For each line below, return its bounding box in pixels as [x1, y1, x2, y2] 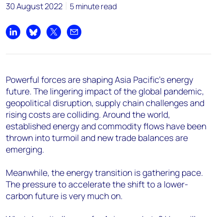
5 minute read [70, 1, 117, 12]
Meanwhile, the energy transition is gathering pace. [6, 167, 203, 178]
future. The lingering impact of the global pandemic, [6, 85, 204, 97]
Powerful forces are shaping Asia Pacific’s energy [6, 74, 193, 85]
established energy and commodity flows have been [6, 120, 206, 132]
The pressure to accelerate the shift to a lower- [6, 178, 188, 190]
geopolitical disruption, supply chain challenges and [6, 97, 204, 108]
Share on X [53, 31, 90, 43]
